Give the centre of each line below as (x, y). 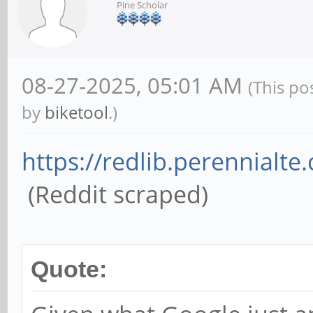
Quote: (69, 269)
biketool (77, 112)
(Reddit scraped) (115, 194)
